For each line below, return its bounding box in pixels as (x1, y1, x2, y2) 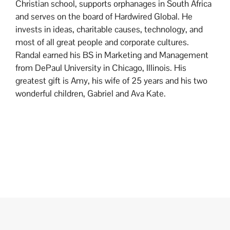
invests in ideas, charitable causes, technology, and (15, 23, 203, 35)
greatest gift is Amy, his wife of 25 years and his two (15, 74, 207, 86)
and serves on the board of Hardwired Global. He (15, 10, 193, 22)
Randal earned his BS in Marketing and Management (15, 49, 208, 61)
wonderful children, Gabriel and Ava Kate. (15, 87, 166, 99)
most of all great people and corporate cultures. (15, 36, 189, 48)
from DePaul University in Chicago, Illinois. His (15, 62, 186, 73)
